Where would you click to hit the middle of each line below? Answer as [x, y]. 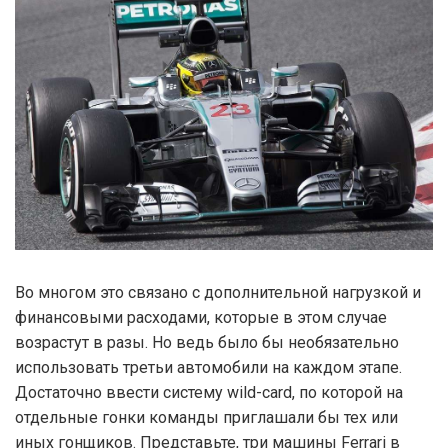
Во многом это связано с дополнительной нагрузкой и [218, 292]
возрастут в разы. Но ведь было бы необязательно [207, 342]
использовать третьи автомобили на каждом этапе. [208, 367]
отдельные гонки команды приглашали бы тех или [206, 417]
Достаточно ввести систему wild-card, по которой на [209, 392]
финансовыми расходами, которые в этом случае [201, 317]
